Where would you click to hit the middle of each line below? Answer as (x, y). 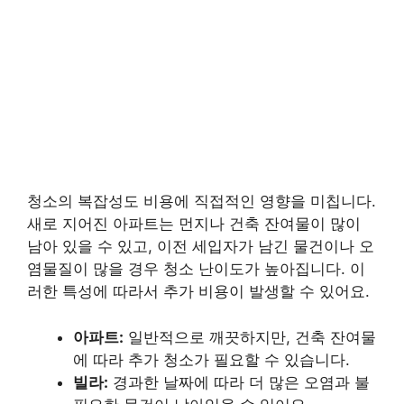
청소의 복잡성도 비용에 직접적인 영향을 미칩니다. (202, 202)
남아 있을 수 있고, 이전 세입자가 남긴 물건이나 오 (201, 247)
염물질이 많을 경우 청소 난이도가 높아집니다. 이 (196, 269)
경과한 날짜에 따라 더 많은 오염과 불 (239, 382)
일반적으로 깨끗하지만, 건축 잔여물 (250, 337)
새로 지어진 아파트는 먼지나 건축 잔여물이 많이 (194, 224)
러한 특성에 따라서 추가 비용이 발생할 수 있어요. (198, 292)
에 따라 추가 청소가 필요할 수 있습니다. (211, 359)
